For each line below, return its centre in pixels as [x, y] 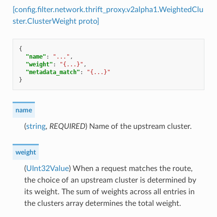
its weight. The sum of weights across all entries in [109, 192]
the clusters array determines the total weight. [102, 204]
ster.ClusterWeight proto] [56, 22]
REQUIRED [67, 127]
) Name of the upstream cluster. [138, 127]
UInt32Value [47, 169]
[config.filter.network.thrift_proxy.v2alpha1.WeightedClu [108, 10]
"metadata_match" [53, 72]
